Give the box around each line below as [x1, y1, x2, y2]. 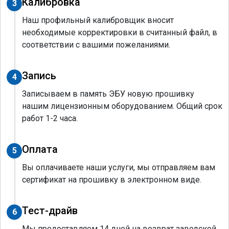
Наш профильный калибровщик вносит [22, 15, 174, 26]
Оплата [22, 143, 58, 156]
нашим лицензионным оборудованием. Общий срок [22, 101, 222, 111]
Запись [22, 70, 56, 82]
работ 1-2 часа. [22, 113, 78, 124]
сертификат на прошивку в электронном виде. [22, 175, 201, 185]
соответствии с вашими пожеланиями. [22, 40, 170, 50]
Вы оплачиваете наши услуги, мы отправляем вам [22, 163, 215, 173]
